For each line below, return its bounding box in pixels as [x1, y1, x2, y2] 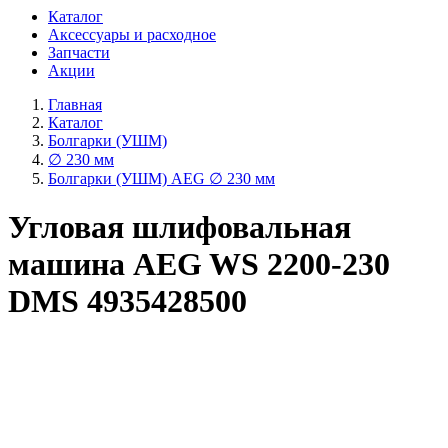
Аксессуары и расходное [48, 26, 216, 43]
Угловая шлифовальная [8, 209, 351, 246]
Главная [48, 96, 102, 113]
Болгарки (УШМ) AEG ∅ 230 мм [48, 170, 275, 187]
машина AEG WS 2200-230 [8, 246, 390, 283]
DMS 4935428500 [8, 283, 247, 320]
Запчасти [48, 44, 110, 61]
